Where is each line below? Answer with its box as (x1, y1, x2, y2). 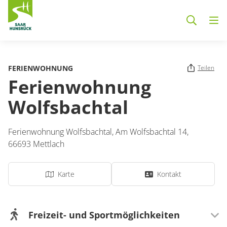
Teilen (198, 63, 214, 72)
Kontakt (157, 169, 181, 179)
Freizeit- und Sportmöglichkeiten (28, 209, 180, 221)
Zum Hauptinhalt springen (32, 33, 126, 44)
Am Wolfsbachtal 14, (116, 126, 191, 137)
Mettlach (33, 138, 64, 149)
